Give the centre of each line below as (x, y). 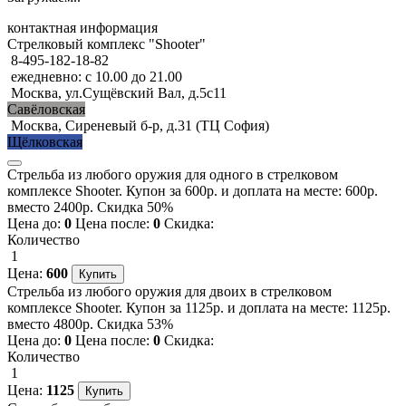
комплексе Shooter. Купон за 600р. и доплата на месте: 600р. (193, 190)
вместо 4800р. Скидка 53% (90, 324)
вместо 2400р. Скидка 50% (90, 207)
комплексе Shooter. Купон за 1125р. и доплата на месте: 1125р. (199, 307)
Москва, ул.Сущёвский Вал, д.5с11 (119, 92)
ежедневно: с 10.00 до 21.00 (97, 76)
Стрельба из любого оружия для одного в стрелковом (173, 174)
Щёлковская (45, 141)
